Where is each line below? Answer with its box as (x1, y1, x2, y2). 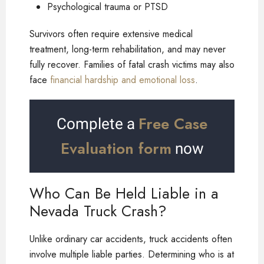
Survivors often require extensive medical (29, 27, 193, 41)
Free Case (138, 112, 207, 135)
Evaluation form (60, 137, 171, 160)
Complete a (57, 114, 138, 133)
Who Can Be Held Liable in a (29, 182, 219, 204)
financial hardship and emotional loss (50, 72, 195, 87)
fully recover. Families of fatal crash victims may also (29, 57, 235, 71)
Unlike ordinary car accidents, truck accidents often (29, 232, 232, 246)
